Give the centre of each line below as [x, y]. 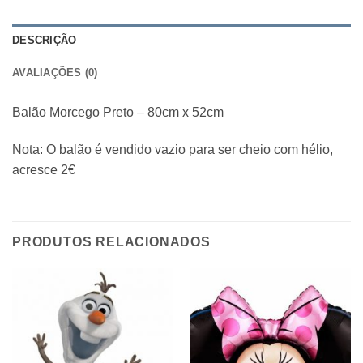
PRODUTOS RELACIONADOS [111, 241]
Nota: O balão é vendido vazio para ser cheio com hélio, [173, 149]
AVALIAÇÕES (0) [55, 73]
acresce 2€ [44, 170]
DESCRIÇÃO [45, 41]
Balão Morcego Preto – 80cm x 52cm [118, 113]
